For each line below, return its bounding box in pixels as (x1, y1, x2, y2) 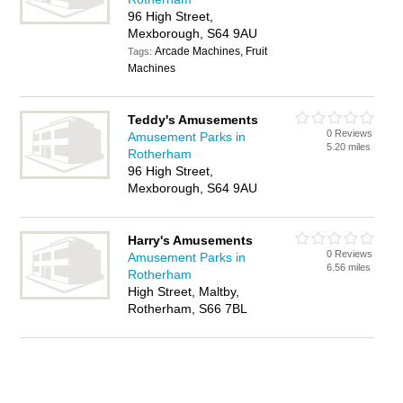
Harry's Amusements (128, 233, 254, 247)
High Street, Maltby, (128, 284, 240, 299)
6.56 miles (327, 262, 372, 273)
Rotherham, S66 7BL (128, 301, 248, 316)
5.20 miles (327, 141, 372, 152)
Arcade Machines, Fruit (155, 45, 268, 58)
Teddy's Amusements (128, 112, 259, 127)
